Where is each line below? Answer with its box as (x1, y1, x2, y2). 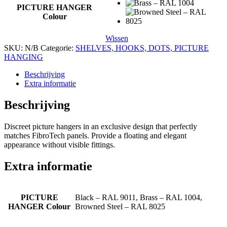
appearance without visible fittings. (4, 140, 115, 149)
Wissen (105, 34, 128, 43)
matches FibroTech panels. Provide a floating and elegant (4, 131, 186, 140)
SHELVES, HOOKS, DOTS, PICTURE (75, 44, 209, 53)
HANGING (4, 53, 43, 62)
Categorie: (41, 44, 75, 53)
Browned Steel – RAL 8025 (75, 202, 165, 211)
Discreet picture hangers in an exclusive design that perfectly (4, 122, 197, 131)
